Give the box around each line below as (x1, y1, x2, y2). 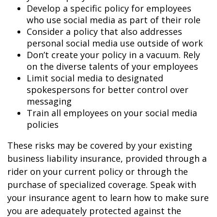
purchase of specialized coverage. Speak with (7, 179, 196, 190)
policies (27, 119, 59, 130)
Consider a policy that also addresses (27, 26, 182, 37)
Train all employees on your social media (27, 107, 197, 119)
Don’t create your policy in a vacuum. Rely (27, 49, 200, 61)
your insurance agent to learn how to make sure (7, 192, 209, 203)
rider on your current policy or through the (7, 166, 188, 177)
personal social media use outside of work (27, 37, 203, 49)
